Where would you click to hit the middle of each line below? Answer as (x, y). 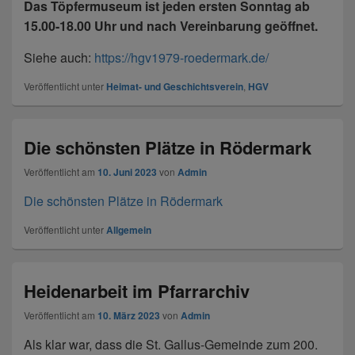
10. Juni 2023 (127, 172)
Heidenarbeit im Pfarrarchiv (137, 291)
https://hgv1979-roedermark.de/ (181, 58)
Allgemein (129, 230)
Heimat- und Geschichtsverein (175, 87)
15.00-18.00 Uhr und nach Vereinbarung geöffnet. (171, 26)
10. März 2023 (129, 316)
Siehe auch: (59, 58)
